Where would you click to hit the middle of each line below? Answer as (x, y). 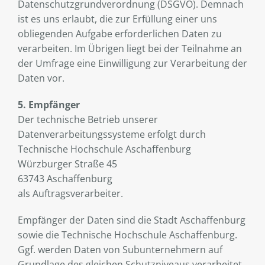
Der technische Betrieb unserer (88, 120)
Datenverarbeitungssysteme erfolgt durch (112, 135)
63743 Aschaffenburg (65, 179)
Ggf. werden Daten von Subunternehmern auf (120, 250)
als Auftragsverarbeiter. (70, 194)
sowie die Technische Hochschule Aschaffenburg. (127, 235)
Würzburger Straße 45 (67, 164)
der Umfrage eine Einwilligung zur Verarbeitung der (132, 64)
